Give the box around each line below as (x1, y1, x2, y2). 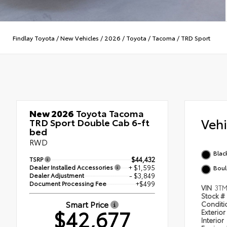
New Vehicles (60, 33, 99, 42)
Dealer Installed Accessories (29, 163, 115, 172)
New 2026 (29, 106, 74, 120)
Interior (201, 215, 225, 225)
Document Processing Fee (29, 179, 106, 188)
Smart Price (66, 198, 110, 210)
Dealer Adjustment (29, 171, 84, 180)
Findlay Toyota (13, 33, 55, 42)
